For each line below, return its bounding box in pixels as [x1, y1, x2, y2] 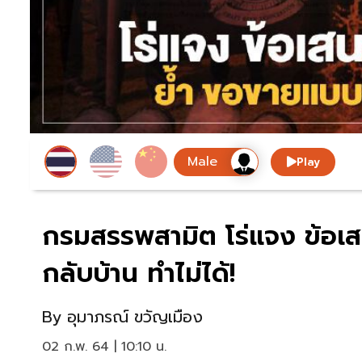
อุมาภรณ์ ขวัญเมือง [67, 305, 203, 330]
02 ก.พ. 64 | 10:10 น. [42, 337, 166, 357]
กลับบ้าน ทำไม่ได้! [42, 254, 235, 294]
